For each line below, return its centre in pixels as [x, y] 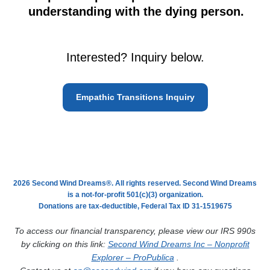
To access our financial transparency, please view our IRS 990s [135, 231]
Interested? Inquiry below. [135, 57]
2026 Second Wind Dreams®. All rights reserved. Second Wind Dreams [135, 183]
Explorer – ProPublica [133, 257]
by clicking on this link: [64, 244]
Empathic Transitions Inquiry [135, 97]
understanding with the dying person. [136, 11]
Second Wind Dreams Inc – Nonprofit [178, 244]
